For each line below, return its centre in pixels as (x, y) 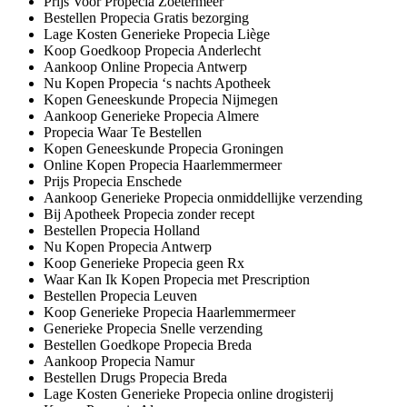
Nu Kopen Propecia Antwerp (128, 246)
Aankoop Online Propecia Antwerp (145, 66)
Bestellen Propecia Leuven (120, 295)
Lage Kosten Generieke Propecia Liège (157, 34)
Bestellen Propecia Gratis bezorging (146, 17)
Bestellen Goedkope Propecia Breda (148, 344)
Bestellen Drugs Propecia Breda (135, 377)
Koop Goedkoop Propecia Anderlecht (152, 50)
